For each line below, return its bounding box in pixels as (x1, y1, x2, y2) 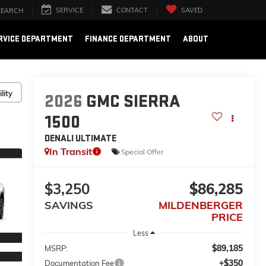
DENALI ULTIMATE (45, 133, 117, 145)
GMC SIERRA (86, 91, 181, 113)
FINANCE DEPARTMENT (85, 33, 171, 44)
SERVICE (56, 6, 83, 15)
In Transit (49, 145, 93, 158)
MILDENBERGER (159, 198, 243, 212)
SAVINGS (45, 198, 94, 212)
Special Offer (121, 147, 164, 156)
